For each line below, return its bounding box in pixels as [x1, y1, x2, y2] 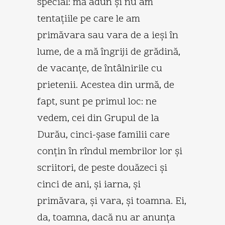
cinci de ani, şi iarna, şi [37, 177, 141, 192]
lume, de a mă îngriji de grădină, [37, 45, 180, 59]
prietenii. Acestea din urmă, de [37, 78, 174, 92]
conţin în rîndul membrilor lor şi [37, 144, 182, 159]
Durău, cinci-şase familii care [37, 128, 170, 142]
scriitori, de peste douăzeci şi [37, 161, 167, 175]
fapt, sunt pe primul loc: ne [37, 94, 157, 109]
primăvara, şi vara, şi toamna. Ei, [37, 194, 186, 208]
